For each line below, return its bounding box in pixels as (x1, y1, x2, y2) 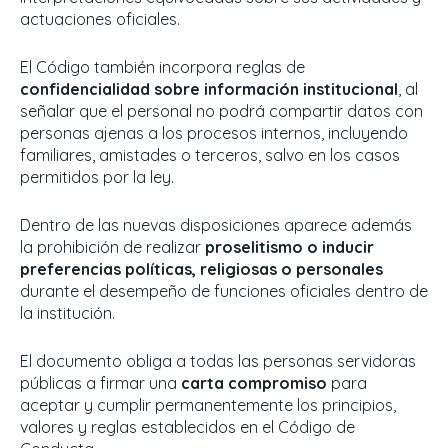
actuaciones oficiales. (20, 9, 180, 30)
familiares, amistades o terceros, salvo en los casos (20, 145, 400, 166)
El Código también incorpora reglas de (20, 57, 305, 78)
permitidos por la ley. (20, 167, 174, 188)
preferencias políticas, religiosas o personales (20, 259, 383, 280)
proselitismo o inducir (205, 237, 374, 258)
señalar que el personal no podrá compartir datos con (20, 101, 423, 122)
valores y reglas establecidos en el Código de (20, 417, 355, 438)
